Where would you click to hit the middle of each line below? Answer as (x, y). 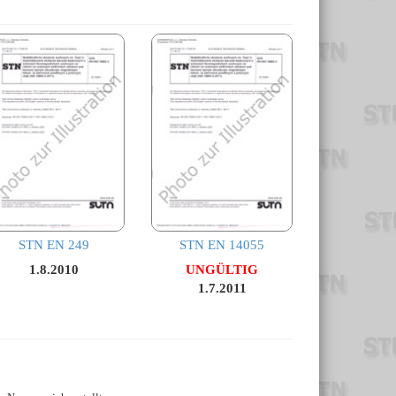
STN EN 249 (54, 245)
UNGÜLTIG (222, 270)
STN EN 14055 (222, 245)
